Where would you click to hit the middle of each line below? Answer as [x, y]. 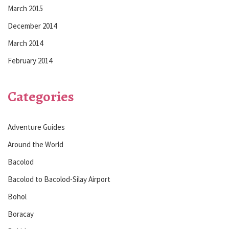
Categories [41, 96]
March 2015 [25, 8]
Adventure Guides [36, 127]
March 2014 [25, 43]
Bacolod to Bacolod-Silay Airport [59, 179]
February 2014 [30, 60]
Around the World [36, 144]
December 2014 [32, 26]
